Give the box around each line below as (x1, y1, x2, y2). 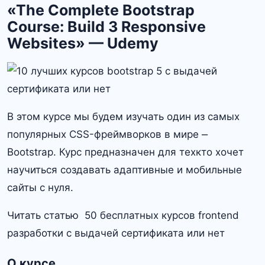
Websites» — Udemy (7, 34, 159, 52)
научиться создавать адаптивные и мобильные (7, 163, 242, 176)
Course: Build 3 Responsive (7, 17, 206, 35)
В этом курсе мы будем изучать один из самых (7, 110, 240, 122)
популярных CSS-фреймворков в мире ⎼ (7, 128, 208, 140)
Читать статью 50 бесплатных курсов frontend (7, 209, 239, 221)
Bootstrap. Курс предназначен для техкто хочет (7, 146, 244, 158)
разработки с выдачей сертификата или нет (7, 227, 225, 239)
